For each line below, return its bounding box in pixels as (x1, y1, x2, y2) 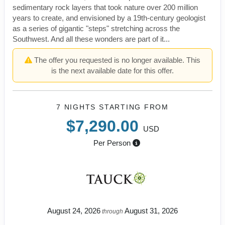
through (100, 208, 125, 215)
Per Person (93, 139, 131, 148)
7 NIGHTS (56, 103, 99, 111)
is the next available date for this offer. (51, 66, 174, 75)
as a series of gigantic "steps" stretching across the (13, 24, 180, 33)
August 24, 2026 (47, 206, 100, 215)
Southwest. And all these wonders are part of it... (13, 35, 170, 44)
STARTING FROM (99, 103, 169, 111)
